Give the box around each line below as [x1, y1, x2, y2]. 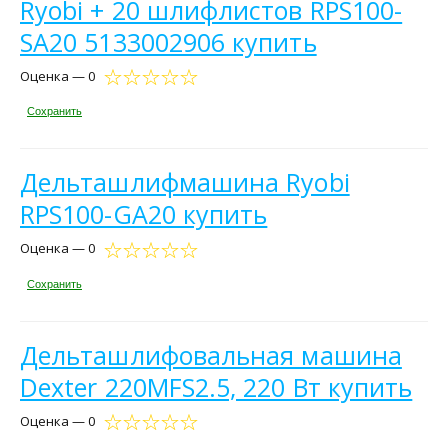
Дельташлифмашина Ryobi [20, 165, 350, 200]
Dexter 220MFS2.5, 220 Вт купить [20, 369, 413, 404]
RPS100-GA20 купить [20, 197, 268, 232]
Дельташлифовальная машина [20, 337, 402, 372]
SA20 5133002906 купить [20, 24, 317, 59]
